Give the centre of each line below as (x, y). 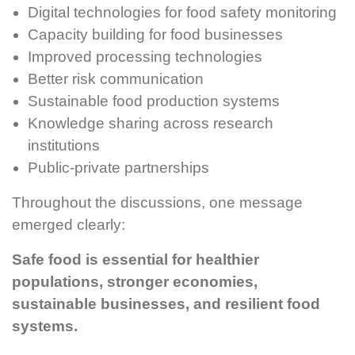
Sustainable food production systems (154, 101)
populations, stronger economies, (135, 282)
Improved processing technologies (145, 57)
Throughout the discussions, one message (157, 203)
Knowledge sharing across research (151, 124)
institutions (64, 146)
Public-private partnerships (118, 168)
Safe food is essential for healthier (136, 260)
